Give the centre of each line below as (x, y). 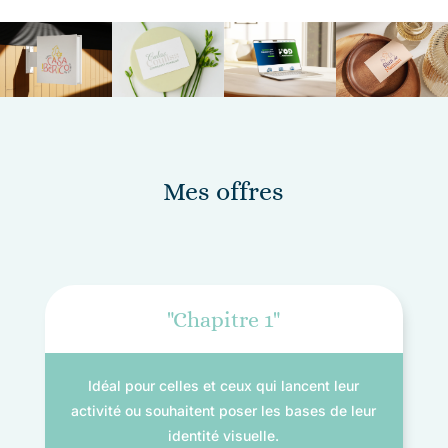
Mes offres (224, 190)
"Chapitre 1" (224, 319)
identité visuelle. (224, 435)
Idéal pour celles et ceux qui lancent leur (224, 385)
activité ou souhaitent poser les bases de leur (224, 410)
